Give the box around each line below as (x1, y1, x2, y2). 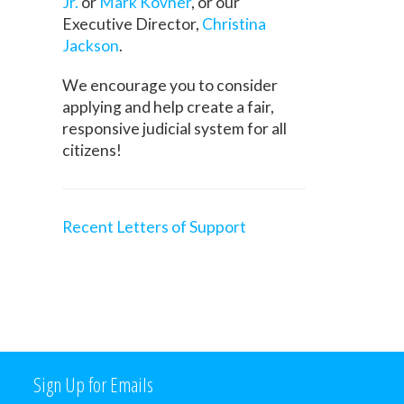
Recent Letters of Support (62, 216, 247, 236)
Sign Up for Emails (33, 370, 154, 398)
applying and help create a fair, (62, 96, 275, 116)
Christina (202, 14, 267, 33)
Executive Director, (62, 14, 203, 33)
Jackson (62, 35, 120, 55)
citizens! (62, 140, 123, 160)
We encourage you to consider (62, 75, 279, 95)
